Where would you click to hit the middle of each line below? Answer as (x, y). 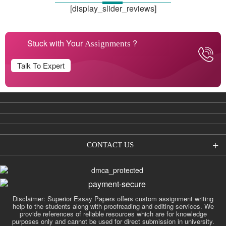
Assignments (108, 43)
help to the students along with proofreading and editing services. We (113, 206)
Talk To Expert (41, 65)
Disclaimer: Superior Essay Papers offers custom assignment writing (113, 198)
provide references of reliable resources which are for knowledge (113, 213)
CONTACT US (110, 145)
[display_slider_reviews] (113, 8)
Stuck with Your (56, 43)
